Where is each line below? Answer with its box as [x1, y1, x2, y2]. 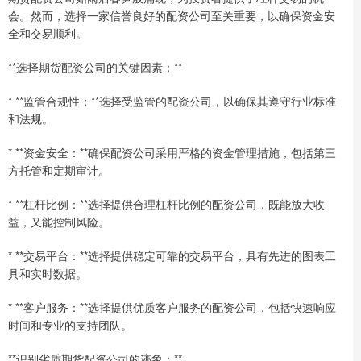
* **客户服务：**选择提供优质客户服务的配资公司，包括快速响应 [8, 298, 336, 315]
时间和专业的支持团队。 [8, 316, 132, 333]
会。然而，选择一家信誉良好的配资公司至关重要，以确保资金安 [8, 6, 335, 23]
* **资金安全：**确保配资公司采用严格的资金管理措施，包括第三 [8, 143, 336, 160]
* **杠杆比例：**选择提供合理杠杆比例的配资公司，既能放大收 [8, 195, 325, 212]
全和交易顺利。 [8, 24, 87, 41]
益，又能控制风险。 [8, 213, 110, 230]
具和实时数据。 [8, 264, 87, 281]
